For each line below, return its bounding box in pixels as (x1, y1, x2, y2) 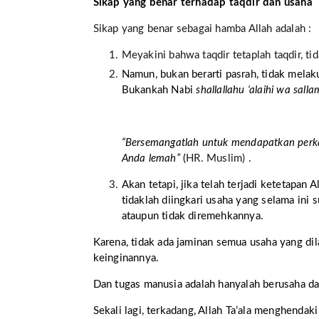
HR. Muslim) (186, 152, 249, 164)
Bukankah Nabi (121, 84, 197, 95)
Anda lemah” (121, 152, 183, 164)
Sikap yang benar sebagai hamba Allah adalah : (93, 23, 312, 34)
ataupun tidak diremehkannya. (121, 210, 264, 221)
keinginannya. (93, 252, 159, 263)
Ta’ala (225, 305, 254, 316)
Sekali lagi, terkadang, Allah (93, 305, 226, 316)
